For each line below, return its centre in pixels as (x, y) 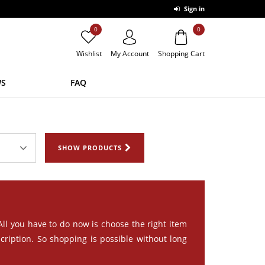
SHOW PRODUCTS (90, 147)
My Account (130, 53)
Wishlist (89, 53)
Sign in (193, 9)
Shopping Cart (181, 53)
